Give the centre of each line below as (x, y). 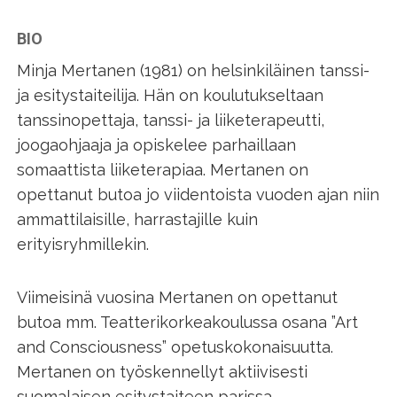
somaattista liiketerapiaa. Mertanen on (163, 170)
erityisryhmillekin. (86, 245)
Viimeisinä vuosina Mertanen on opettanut (178, 298)
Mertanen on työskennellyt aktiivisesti (163, 372)
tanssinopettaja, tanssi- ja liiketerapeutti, (171, 121)
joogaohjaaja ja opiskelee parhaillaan (157, 145)
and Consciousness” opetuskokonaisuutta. (175, 347)
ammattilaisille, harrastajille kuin (138, 220)
